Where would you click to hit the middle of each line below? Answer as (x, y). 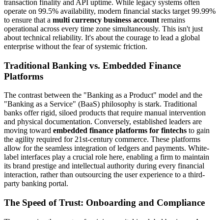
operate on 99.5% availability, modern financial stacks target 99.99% (110, 11)
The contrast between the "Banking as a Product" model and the (103, 95)
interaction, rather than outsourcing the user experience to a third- (104, 175)
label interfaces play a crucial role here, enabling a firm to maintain (107, 157)
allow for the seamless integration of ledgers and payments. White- (107, 148)
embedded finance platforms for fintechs (120, 131)
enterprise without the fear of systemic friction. (76, 46)
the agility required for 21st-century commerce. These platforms (102, 139)
